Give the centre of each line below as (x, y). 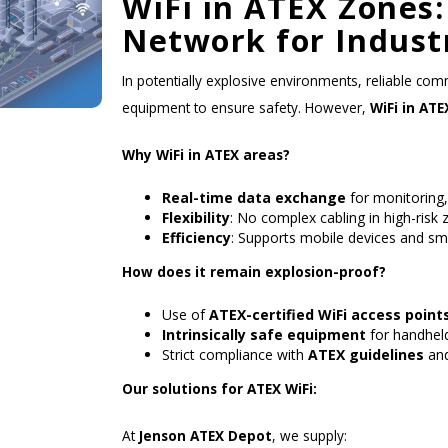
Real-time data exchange (254, 197)
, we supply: (309, 435)
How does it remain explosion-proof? (254, 271)
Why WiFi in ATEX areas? (206, 154)
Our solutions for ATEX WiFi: (219, 388)
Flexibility (196, 217)
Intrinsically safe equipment (264, 334)
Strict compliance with (235, 354)
